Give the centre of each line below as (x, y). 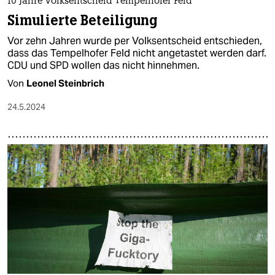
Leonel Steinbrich (65, 83)
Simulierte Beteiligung (83, 20)
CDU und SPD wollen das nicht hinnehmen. (103, 65)
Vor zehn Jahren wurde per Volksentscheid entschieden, (135, 41)
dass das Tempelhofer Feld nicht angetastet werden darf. (137, 53)
